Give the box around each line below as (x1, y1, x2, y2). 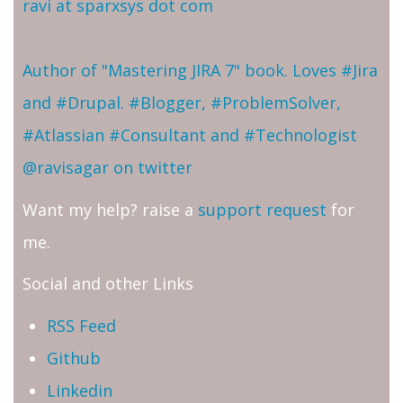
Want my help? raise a (22, 198, 198, 220)
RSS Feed (47, 314, 116, 336)
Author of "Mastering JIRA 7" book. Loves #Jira (22, 59, 378, 82)
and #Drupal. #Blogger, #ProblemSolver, (22, 92, 341, 114)
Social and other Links (22, 273, 193, 295)
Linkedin (47, 379, 112, 401)
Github (47, 346, 101, 369)
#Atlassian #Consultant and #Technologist (22, 124, 357, 147)
